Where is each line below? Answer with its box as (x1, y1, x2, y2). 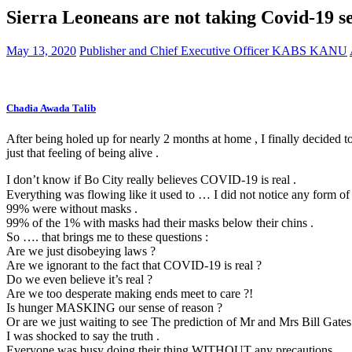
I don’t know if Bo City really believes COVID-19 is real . (6, 173, 296, 187)
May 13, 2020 (6, 43, 76, 57)
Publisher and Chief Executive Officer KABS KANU (79, 43, 347, 57)
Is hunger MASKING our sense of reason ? (6, 301, 222, 315)
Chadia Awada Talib (6, 101, 96, 114)
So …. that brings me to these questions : (6, 230, 208, 244)
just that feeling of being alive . (6, 146, 159, 160)
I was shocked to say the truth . (6, 329, 159, 343)
